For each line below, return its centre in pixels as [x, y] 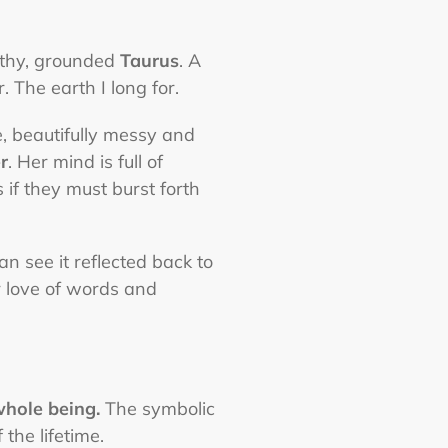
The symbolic [158, 408]
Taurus [150, 61]
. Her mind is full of [86, 161]
